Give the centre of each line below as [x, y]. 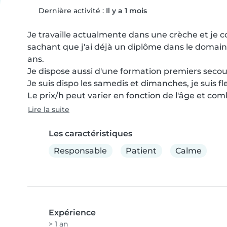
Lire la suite [49, 109]
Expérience [72, 213]
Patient [141, 150]
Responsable [81, 150]
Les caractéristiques [90, 134]
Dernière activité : [71, 11]
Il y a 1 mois [126, 11]
